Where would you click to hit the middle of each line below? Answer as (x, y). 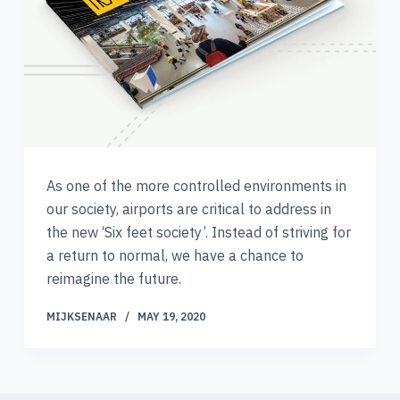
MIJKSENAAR (81, 316)
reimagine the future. (113, 278)
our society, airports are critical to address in (188, 208)
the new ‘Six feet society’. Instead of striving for (198, 232)
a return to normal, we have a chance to (175, 255)
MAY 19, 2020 (171, 316)
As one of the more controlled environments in (196, 185)
